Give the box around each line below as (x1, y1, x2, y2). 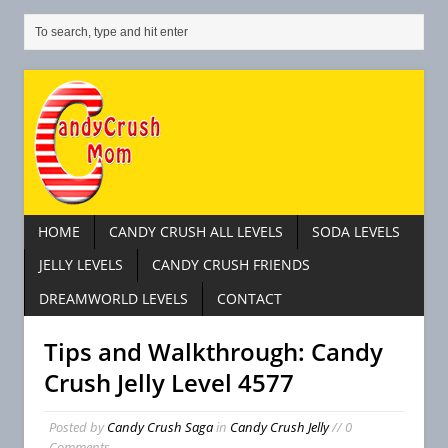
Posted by (49, 417, 107, 436)
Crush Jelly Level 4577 (44, 365, 294, 399)
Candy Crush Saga (107, 417, 213, 436)
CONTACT (217, 289, 282, 309)
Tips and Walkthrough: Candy (44, 334, 383, 368)
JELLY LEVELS (39, 255, 123, 275)
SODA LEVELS (312, 221, 400, 241)
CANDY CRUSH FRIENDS (152, 255, 310, 275)
